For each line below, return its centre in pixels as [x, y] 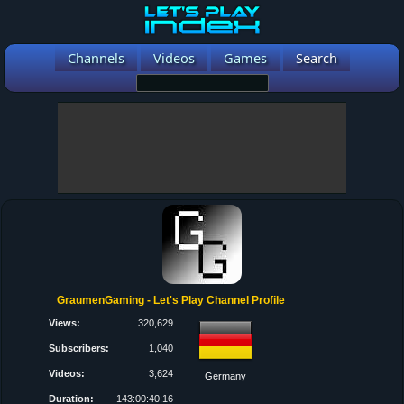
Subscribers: [79, 348]
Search [316, 58]
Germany [226, 376]
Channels [96, 58]
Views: [65, 323]
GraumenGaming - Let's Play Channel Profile [171, 300]
